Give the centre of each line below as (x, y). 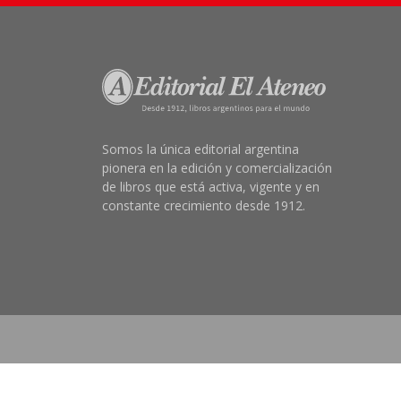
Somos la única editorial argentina (200, 149)
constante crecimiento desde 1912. (204, 205)
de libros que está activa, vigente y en (211, 186)
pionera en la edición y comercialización (217, 167)
